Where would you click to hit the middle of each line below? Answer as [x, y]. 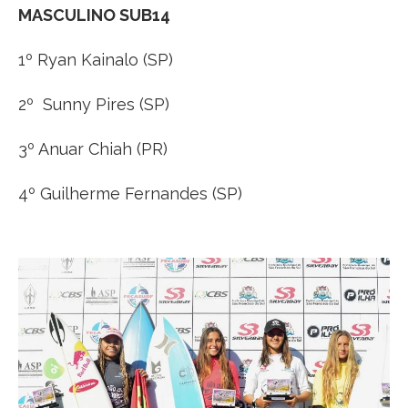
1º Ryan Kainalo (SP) [96, 59]
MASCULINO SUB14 [94, 15]
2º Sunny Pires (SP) [94, 104]
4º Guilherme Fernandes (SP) [130, 193]
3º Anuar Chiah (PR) [93, 148]
